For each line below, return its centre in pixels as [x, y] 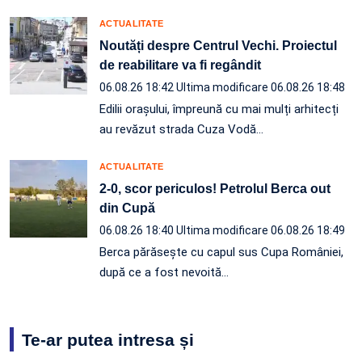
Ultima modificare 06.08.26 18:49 [261, 231]
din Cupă [127, 208]
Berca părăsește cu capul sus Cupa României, [221, 253]
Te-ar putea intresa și [108, 340]
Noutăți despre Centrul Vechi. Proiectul [218, 46]
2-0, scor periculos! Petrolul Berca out [215, 189]
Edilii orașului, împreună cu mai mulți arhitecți [219, 109]
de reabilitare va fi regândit [180, 65]
